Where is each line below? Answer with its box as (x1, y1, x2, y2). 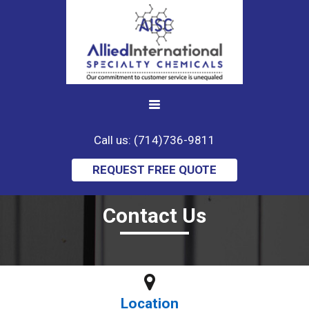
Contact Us (103, 203, 206, 228)
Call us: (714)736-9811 (94, 132, 215, 147)
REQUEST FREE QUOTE (92, 162, 217, 177)
